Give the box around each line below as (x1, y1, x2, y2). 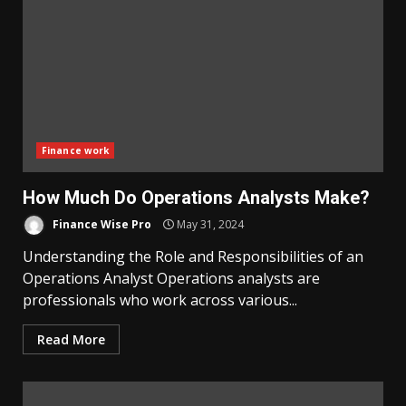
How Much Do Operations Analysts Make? (23, 187, 370, 208)
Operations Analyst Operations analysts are (23, 268, 320, 288)
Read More (37, 331, 105, 348)
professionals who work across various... (23, 290, 297, 310)
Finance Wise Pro (50, 216, 151, 232)
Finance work (42, 144, 110, 157)
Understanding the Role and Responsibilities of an (23, 246, 363, 266)
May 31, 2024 (174, 216, 244, 232)
